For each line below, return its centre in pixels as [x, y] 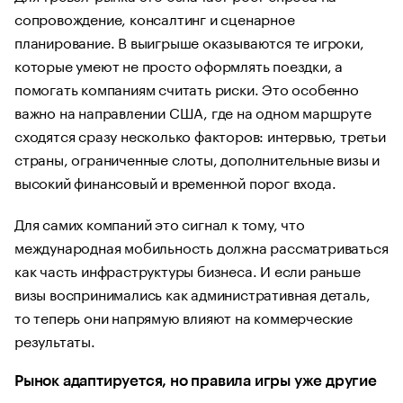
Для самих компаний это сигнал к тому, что [160, 223]
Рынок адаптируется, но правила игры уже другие [196, 381]
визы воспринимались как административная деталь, [193, 293]
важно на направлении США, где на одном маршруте [193, 111]
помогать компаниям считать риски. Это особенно [187, 88]
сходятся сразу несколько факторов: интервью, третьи [200, 134]
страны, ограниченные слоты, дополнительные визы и [197, 158]
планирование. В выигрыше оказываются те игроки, [189, 41]
